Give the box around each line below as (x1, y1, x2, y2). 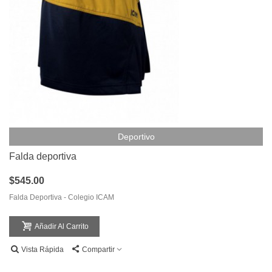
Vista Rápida (21, 245, 64, 254)
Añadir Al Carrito (35, 222, 89, 231)
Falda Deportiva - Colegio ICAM (9, 193, 114, 202)
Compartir (82, 245, 115, 254)
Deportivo (117, 132, 155, 142)
